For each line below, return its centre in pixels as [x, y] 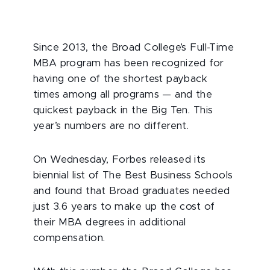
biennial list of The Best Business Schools [133, 175]
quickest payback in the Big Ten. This [123, 110]
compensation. [69, 238]
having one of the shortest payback [121, 79]
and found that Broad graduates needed [132, 191]
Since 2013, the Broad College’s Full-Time [134, 48]
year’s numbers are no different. [111, 126]
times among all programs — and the [123, 95]
